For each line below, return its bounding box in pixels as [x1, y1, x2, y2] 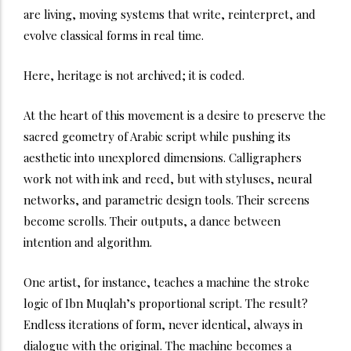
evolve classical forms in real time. [24, 27, 204, 43]
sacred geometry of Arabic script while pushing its [24, 128, 291, 144]
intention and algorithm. [24, 233, 152, 250]
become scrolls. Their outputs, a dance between [24, 212, 280, 229]
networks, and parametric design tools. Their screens [24, 191, 309, 208]
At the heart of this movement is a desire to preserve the [24, 107, 326, 123]
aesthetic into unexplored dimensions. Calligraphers [24, 149, 302, 165]
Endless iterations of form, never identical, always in [24, 316, 302, 332]
